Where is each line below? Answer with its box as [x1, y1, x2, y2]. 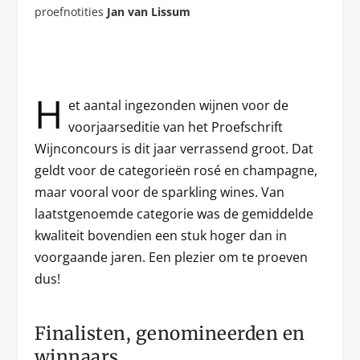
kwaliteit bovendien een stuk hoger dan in [34, 227, 287, 245]
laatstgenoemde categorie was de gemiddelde [34, 205, 313, 223]
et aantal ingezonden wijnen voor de [67, 96, 288, 115]
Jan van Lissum [106, 4, 190, 20]
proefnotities [34, 4, 107, 20]
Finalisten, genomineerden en [34, 322, 305, 346]
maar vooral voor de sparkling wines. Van [34, 183, 284, 202]
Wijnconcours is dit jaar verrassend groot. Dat [34, 140, 313, 158]
